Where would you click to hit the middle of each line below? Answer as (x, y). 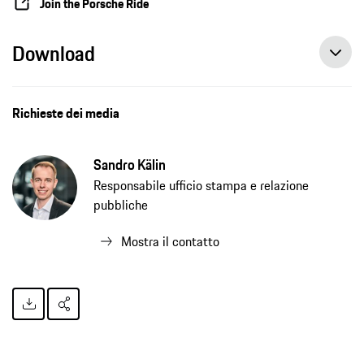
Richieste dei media (66, 113)
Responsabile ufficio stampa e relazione (201, 186)
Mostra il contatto (170, 242)
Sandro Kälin (130, 165)
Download (54, 54)
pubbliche (121, 205)
